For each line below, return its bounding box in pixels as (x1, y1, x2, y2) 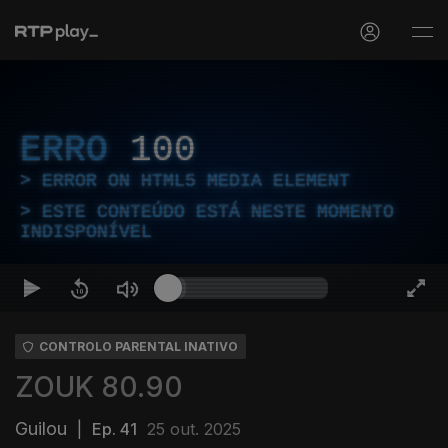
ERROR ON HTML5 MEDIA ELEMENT (42, 171, 350, 191)
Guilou (15, 418, 67, 439)
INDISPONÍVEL (20, 222, 152, 242)
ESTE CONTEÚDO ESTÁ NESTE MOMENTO (42, 202, 394, 222)
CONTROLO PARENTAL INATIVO (39, 339, 238, 354)
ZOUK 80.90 (15, 370, 183, 404)
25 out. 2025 (147, 419, 241, 439)
